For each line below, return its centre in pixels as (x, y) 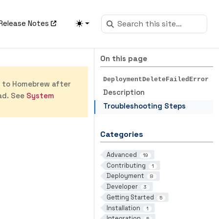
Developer (122, 187)
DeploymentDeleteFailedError (156, 79)
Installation (123, 208)
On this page (124, 58)
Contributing (126, 165)
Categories (122, 134)
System (40, 96)
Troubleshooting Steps (144, 106)
